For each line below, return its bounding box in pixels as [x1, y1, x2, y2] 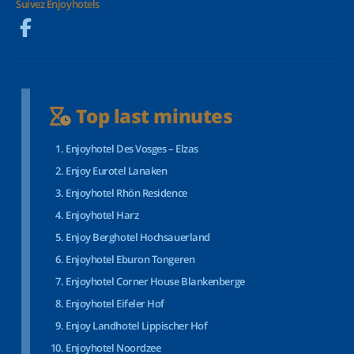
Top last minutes [71, 103, 233, 129]
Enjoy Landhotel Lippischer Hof [66, 318, 208, 333]
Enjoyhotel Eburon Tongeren [66, 252, 195, 266]
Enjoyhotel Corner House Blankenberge [66, 274, 245, 288]
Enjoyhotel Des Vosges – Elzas [66, 141, 198, 156]
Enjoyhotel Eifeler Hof [66, 296, 164, 311]
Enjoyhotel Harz [66, 208, 139, 222]
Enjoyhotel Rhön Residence [66, 186, 187, 200]
